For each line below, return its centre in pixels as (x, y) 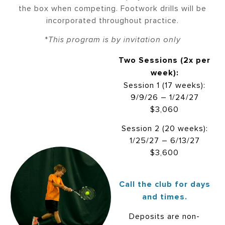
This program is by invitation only (114, 40)
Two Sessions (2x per (164, 60)
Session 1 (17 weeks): (164, 85)
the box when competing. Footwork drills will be (113, 8)
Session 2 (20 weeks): (164, 128)
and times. (164, 196)
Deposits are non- (164, 216)
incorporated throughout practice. (113, 20)
